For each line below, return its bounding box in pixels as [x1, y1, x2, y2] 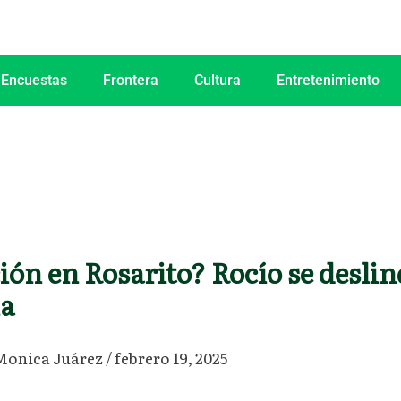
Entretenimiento [276, 72, 380, 89]
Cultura [193, 72, 241, 89]
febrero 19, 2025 [115, 346, 227, 370]
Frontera [102, 72, 158, 89]
